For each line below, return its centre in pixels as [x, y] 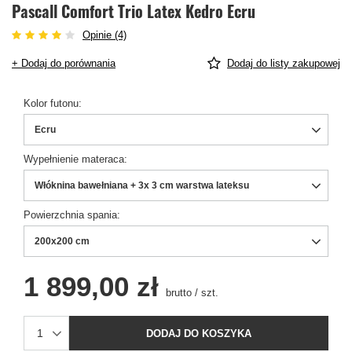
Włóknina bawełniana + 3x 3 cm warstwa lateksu [142, 186]
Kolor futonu [51, 104]
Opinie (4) [104, 35]
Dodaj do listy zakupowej [284, 64]
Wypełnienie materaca [74, 159]
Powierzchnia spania [70, 215]
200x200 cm [62, 242]
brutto [177, 293]
